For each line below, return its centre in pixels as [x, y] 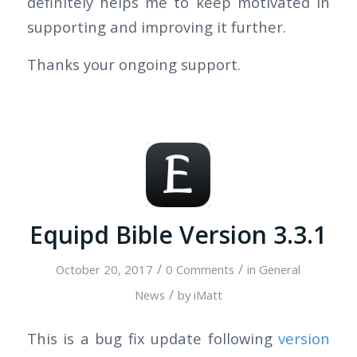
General [280, 269]
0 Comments [200, 269]
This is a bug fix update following [153, 339]
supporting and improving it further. [156, 27]
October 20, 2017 [105, 269]
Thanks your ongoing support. [133, 64]
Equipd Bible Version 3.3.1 [178, 234]
